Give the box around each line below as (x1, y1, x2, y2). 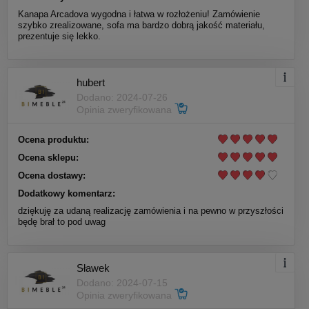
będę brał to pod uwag (18, 217, 106, 228)
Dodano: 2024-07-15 (77, 277, 168, 288)
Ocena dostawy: (18, 170, 86, 181)
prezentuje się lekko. (18, 31, 101, 42)
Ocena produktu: (18, 134, 89, 146)
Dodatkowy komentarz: (18, 188, 115, 199)
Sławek (77, 261, 110, 274)
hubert (77, 76, 105, 88)
